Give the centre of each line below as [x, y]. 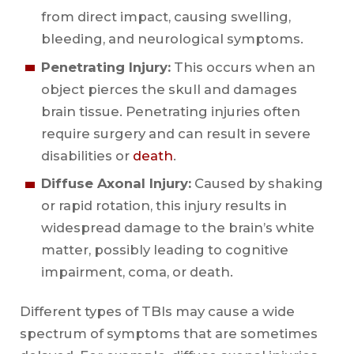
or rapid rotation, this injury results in [164, 206]
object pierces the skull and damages [169, 89]
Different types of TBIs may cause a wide [157, 312]
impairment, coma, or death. [137, 272]
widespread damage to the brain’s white [177, 228]
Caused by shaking [257, 184]
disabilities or [87, 155]
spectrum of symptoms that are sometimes [168, 334]
